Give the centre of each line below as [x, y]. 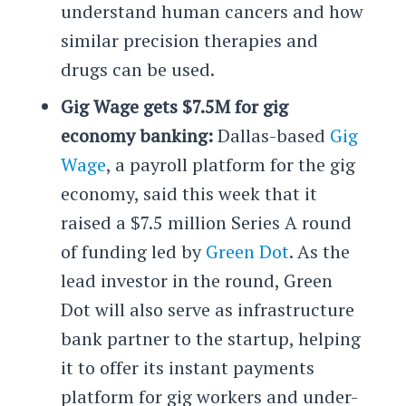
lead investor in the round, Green [196, 280]
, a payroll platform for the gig [230, 164]
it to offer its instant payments [187, 367]
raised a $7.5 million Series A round [206, 222]
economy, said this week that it [188, 193]
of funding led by [133, 251]
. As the [319, 251]
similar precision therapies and [189, 40]
